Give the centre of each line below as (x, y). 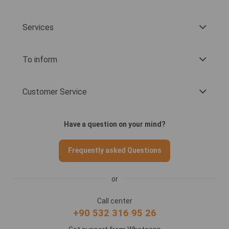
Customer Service (55, 91)
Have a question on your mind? (114, 124)
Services (38, 27)
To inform (40, 59)
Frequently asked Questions (114, 151)
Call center (114, 201)
